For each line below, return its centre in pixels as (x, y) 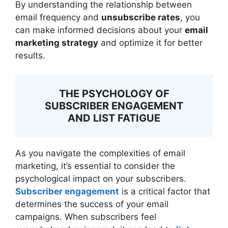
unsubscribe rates (141, 17)
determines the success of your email (92, 204)
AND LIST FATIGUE (114, 118)
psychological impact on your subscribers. (101, 179)
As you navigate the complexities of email (100, 153)
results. (30, 55)
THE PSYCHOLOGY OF (114, 94)
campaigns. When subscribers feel (86, 217)
